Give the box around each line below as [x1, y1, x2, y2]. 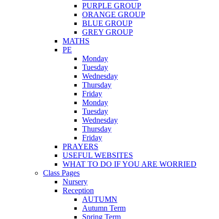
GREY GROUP [82, 27, 133, 36]
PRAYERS [63, 142, 98, 151]
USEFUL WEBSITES [63, 151, 133, 159]
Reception [63, 186, 94, 195]
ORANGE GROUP [82, 10, 145, 19]
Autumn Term [82, 203, 126, 212]
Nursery [63, 177, 88, 186]
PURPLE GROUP [82, 1, 141, 10]
